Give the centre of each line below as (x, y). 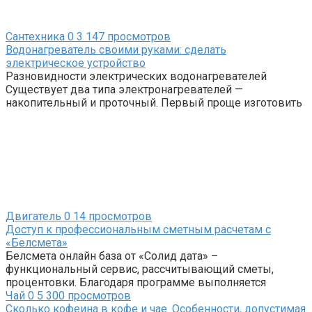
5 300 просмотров (83, 295)
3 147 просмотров (122, 36)
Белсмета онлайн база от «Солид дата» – (112, 256)
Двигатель (33, 216)
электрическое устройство (76, 63)
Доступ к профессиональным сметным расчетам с (138, 229)
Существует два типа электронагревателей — (124, 89)
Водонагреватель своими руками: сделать (116, 49)
